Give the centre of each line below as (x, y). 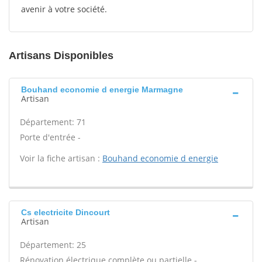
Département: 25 (53, 245)
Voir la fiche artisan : (61, 158)
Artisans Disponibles (61, 56)
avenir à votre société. (64, 9)
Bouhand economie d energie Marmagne (102, 89)
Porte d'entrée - (50, 137)
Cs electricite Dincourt (65, 212)
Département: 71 (53, 122)
